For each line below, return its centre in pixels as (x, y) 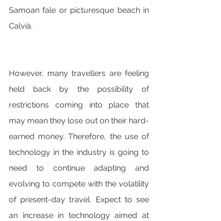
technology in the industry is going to (79, 152)
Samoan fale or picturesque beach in (79, 10)
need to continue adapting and (79, 168)
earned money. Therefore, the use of (79, 136)
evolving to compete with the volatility (79, 184)
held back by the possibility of (79, 89)
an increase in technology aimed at (79, 215)
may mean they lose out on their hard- (79, 121)
